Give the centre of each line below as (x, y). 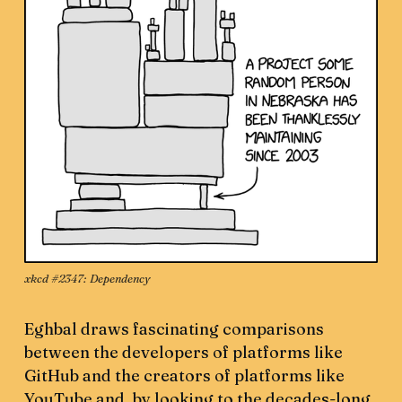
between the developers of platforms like (184, 353)
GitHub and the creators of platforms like (185, 376)
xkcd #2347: (57, 279)
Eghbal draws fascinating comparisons (175, 329)
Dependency (120, 279)
